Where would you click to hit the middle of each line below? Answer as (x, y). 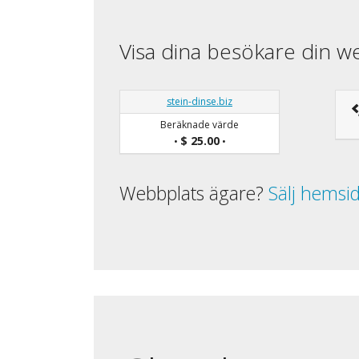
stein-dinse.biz (200, 101)
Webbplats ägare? (194, 193)
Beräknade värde (200, 124)
